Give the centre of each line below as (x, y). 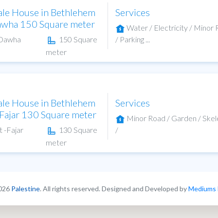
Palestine (26, 188)
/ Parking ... (132, 39)
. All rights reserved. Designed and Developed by (114, 188)
